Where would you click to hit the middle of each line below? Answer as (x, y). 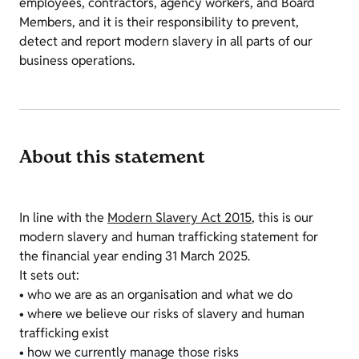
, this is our (282, 218)
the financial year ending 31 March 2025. (135, 256)
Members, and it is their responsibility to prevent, (159, 22)
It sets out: (49, 275)
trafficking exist (64, 333)
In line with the (63, 218)
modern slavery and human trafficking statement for (169, 237)
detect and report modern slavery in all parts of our (166, 41)
